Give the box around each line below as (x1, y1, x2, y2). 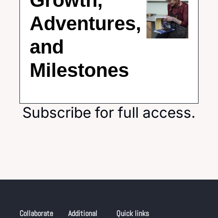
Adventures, (30, 13, 141, 35)
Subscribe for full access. (22, 104, 196, 122)
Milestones (30, 59, 129, 81)
